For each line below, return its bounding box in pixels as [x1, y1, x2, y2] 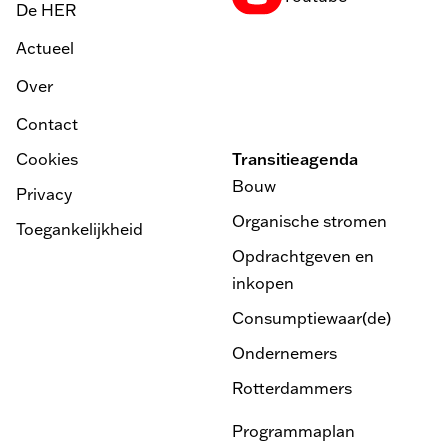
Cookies [16, 149, 78, 170]
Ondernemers [232, 343, 338, 364]
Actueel [16, 37, 74, 58]
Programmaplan [232, 421, 356, 442]
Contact [16, 114, 78, 135]
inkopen [232, 273, 295, 294]
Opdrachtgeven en [232, 246, 375, 267]
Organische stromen [232, 211, 388, 232]
